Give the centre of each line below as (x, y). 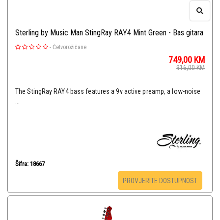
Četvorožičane (69, 47)
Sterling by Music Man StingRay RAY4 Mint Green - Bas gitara (109, 33)
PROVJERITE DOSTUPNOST (160, 181)
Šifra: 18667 (30, 164)
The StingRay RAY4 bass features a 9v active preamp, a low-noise (108, 92)
